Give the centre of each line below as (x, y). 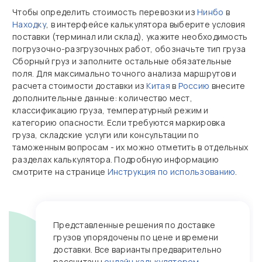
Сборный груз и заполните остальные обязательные (122, 61)
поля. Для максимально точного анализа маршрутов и (125, 73)
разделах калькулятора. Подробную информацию (116, 159)
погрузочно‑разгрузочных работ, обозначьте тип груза (129, 49)
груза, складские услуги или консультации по (106, 135)
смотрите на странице (60, 172)
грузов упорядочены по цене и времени (136, 237)
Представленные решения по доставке (135, 225)
